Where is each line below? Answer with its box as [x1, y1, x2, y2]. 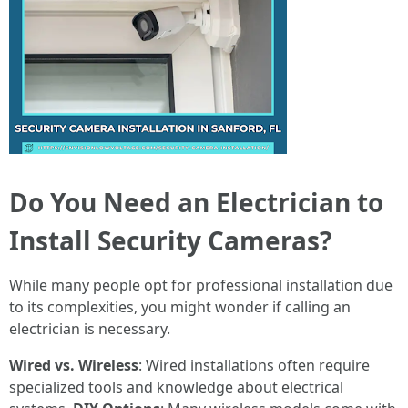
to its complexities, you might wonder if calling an [9, 297, 351, 317]
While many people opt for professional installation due [9, 275, 393, 295]
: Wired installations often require [138, 355, 370, 375]
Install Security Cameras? [9, 223, 331, 258]
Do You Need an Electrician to [9, 185, 383, 219]
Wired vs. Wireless [9, 355, 138, 375]
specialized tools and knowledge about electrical [9, 377, 343, 397]
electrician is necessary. [9, 319, 170, 339]
